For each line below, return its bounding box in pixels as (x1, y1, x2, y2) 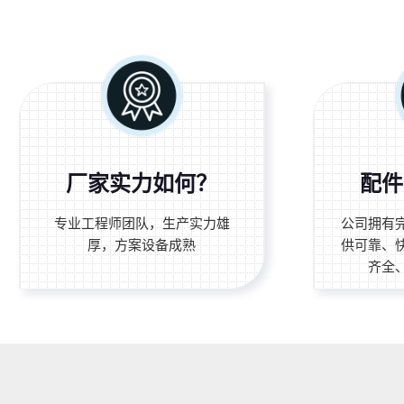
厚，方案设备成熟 (87, 236, 197, 252)
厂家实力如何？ (66, 170, 218, 196)
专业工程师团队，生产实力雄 (53, 215, 230, 231)
